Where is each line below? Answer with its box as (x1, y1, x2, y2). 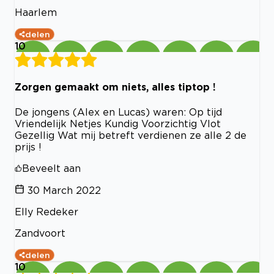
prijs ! (15, 141, 42, 152)
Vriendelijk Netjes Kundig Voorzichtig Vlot (15, 117, 221, 129)
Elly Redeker (15, 206, 78, 217)
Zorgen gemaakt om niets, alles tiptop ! (15, 81, 216, 93)
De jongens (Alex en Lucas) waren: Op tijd (15, 106, 222, 117)
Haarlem (15, 7, 57, 18)
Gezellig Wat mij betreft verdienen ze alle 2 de (15, 129, 246, 141)
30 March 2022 (28, 184, 101, 196)
